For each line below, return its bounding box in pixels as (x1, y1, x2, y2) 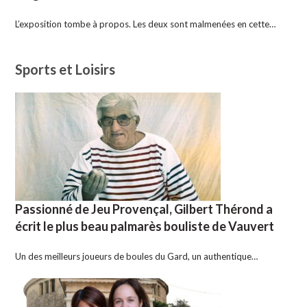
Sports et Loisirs (15, 61, 116, 78)
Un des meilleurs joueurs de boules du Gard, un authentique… (15, 251, 258, 262)
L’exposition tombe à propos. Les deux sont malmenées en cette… (15, 19, 276, 30)
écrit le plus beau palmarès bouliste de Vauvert (15, 219, 275, 234)
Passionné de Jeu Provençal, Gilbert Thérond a (15, 201, 273, 217)
